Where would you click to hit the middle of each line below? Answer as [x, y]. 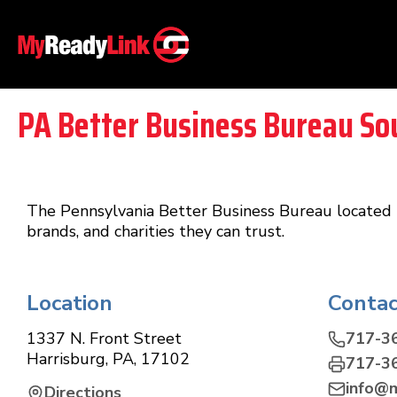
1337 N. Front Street [104, 339]
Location [70, 303]
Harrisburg [66, 359]
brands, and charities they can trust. [156, 231]
